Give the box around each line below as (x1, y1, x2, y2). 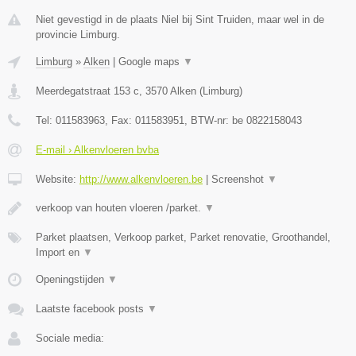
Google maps (118, 56, 183, 68)
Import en (36, 246, 83, 259)
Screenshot (211, 173, 267, 186)
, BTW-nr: (184, 114, 232, 127)
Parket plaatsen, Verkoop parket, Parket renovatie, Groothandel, (36, 231, 331, 244)
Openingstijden (36, 273, 107, 286)
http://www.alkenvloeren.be (79, 173, 203, 186)
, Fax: (105, 114, 135, 127)
